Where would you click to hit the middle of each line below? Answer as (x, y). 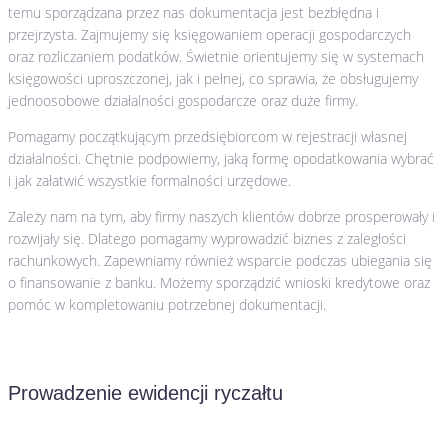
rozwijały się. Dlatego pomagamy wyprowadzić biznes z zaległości (207, 238)
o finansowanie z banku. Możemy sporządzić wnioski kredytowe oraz (219, 282)
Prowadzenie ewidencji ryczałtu (145, 393)
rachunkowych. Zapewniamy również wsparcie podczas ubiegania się (220, 260)
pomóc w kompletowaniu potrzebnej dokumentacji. (167, 304)
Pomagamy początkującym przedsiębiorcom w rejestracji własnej (207, 136)
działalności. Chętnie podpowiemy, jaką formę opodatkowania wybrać (221, 158)
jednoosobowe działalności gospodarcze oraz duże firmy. (183, 100)
